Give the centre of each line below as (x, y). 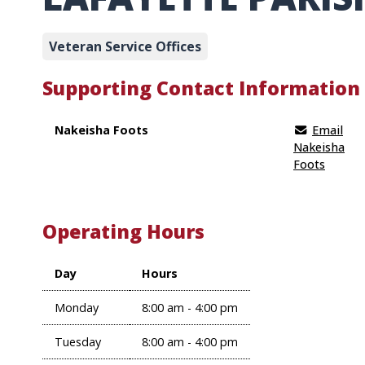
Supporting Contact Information (201, 88)
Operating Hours (123, 231)
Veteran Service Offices (125, 46)
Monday (77, 308)
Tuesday (78, 342)
